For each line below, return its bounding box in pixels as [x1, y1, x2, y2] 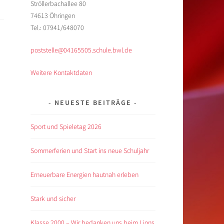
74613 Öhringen [30, 10, 75, 20]
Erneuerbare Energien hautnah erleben [30, 169, 138, 179]
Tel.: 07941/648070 [30, 22, 84, 32]
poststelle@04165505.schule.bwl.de [30, 45, 132, 54]
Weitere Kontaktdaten [30, 67, 92, 77]
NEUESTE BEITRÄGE [54, 97, 131, 107]
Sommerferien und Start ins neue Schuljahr [30, 145, 149, 155]
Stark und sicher [30, 193, 75, 203]
